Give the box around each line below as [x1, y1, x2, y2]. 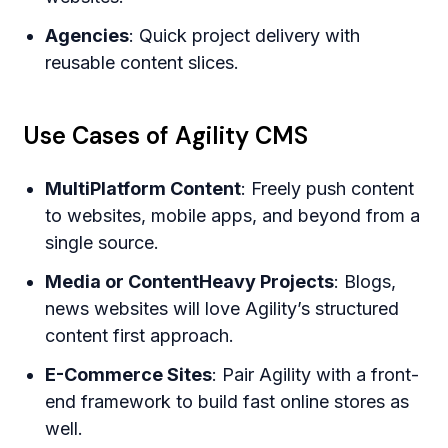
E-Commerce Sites [45, 364, 213, 386]
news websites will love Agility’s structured [45, 298, 400, 320]
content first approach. [45, 325, 235, 347]
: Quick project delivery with [129, 25, 361, 47]
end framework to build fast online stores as [45, 391, 410, 413]
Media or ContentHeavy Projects [45, 271, 335, 293]
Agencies [45, 25, 130, 47]
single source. [45, 232, 160, 254]
